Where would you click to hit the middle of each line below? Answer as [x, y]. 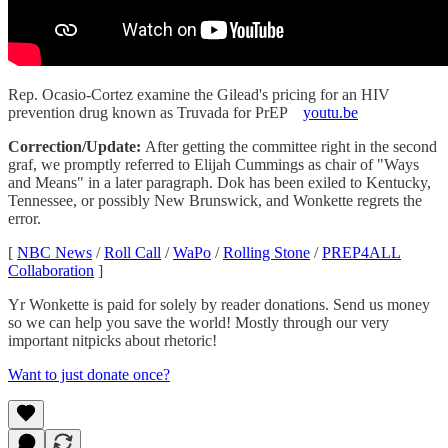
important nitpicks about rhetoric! [112, 340]
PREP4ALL [361, 252]
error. [24, 218]
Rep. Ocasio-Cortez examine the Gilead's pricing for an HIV [199, 94]
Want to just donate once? [89, 374]
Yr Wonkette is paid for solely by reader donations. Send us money [219, 304]
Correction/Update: [76, 146]
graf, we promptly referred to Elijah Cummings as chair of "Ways [213, 164]
